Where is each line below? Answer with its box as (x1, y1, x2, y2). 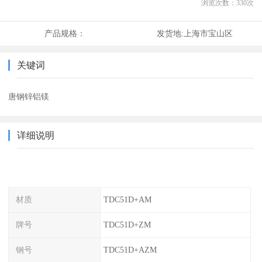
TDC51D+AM (103, 195, 151, 205)
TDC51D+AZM (103, 244, 157, 254)
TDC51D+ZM (103, 219, 151, 229)
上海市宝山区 (183, 29, 233, 39)
